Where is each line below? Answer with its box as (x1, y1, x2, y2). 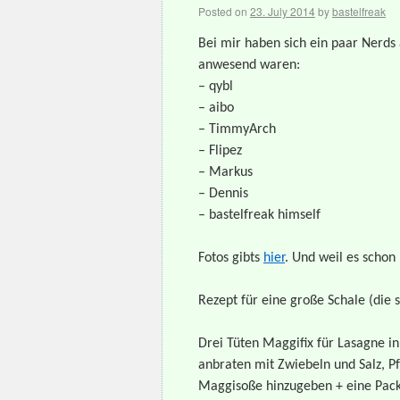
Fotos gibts (198, 251, 263, 265)
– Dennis (198, 187, 248, 201)
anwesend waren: (198, 58, 300, 72)
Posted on (198, 4, 247, 19)
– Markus (198, 165, 253, 179)
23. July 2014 (250, 4, 315, 19)
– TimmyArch (198, 122, 276, 137)
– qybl (198, 79, 233, 94)
